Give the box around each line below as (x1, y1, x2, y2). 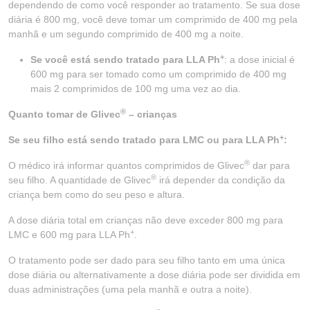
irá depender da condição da (156, 174, 285, 185)
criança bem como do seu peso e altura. (8, 189, 185, 200)
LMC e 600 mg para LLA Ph (8, 229, 130, 240)
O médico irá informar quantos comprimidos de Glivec (8, 160, 244, 171)
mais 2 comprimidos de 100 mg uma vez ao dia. (30, 83, 241, 94)
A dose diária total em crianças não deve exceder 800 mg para (8, 215, 283, 226)
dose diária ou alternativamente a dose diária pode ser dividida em (8, 269, 300, 280)
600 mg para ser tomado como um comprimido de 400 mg (30, 69, 286, 80)
